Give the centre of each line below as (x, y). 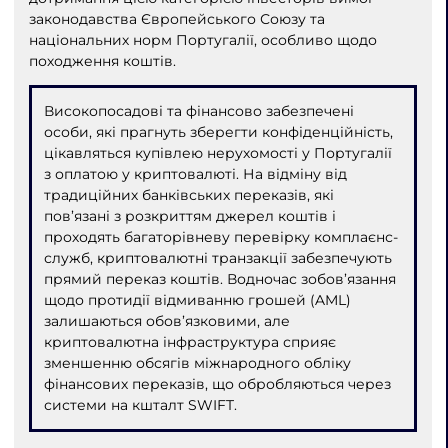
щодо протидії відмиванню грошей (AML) (198, 300)
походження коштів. (102, 60)
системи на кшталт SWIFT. (141, 405)
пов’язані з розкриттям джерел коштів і (190, 216)
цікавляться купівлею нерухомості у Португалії (218, 153)
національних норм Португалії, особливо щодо (202, 39)
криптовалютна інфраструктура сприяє (190, 342)
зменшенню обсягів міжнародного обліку (198, 363)
